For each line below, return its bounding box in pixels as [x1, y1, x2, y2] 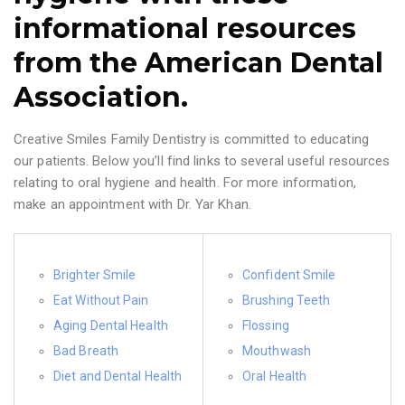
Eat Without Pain [53, 293, 149, 307]
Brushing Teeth [242, 293, 331, 307]
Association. [14, 80, 188, 114]
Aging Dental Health [53, 318, 168, 333]
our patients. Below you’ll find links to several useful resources [14, 153, 391, 169]
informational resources [14, 12, 356, 45]
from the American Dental [14, 46, 383, 80]
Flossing [242, 318, 289, 333]
